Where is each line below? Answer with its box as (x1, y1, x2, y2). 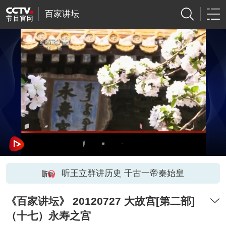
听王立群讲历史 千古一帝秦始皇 (61, 168, 184, 178)
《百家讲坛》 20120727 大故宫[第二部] (6, 195, 195, 207)
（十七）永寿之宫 (6, 210, 91, 222)
